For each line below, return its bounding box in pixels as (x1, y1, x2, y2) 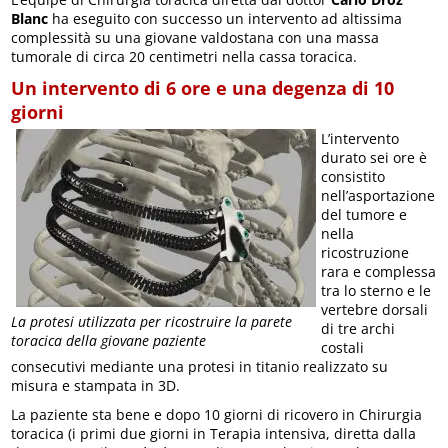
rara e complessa (321, 262, 437, 282)
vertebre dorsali (321, 300, 429, 320)
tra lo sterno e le (321, 281, 432, 301)
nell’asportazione (321, 186, 436, 206)
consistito (321, 167, 386, 187)
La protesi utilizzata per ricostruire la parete (11, 311, 293, 331)
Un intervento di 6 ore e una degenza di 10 (11, 76, 395, 101)
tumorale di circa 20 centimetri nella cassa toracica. (11, 47, 358, 67)
